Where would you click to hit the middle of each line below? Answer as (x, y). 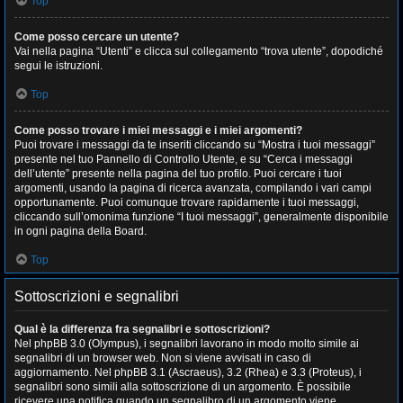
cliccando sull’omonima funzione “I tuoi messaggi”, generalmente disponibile (201, 217)
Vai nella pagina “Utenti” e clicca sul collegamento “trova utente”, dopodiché (199, 51)
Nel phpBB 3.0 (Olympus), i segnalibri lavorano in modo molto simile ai (187, 344)
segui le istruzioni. (58, 66)
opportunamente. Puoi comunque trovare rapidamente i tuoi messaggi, (187, 202)
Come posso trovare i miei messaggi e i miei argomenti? (158, 130)
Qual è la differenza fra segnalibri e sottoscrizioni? (142, 329)
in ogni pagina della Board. (81, 231)
